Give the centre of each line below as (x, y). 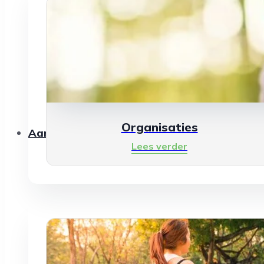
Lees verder (160, 146)
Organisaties (159, 127)
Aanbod (49, 133)
